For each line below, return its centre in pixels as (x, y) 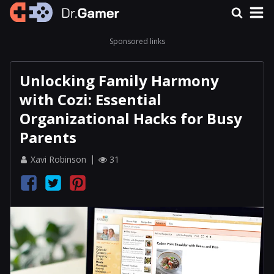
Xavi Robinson (58, 159)
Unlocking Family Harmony (119, 80)
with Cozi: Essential (91, 99)
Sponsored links (137, 41)
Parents (48, 137)
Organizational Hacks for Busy (131, 118)
